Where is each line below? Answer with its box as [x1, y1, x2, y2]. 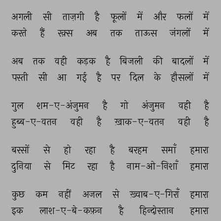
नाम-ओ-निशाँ [127, 160, 181, 173]
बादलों [172, 55, 196, 68]
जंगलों [170, 27, 193, 39]
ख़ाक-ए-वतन [115, 115, 167, 128]
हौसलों [170, 71, 196, 84]
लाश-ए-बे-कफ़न [39, 204, 105, 217]
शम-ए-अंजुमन [36, 99, 92, 112]
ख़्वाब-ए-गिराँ [130, 188, 182, 201]
